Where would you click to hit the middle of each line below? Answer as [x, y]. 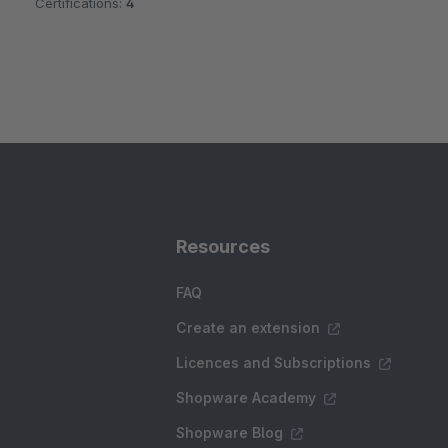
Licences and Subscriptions [273, 363]
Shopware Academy [246, 398]
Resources [223, 247]
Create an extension [248, 328]
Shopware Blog [229, 433]
